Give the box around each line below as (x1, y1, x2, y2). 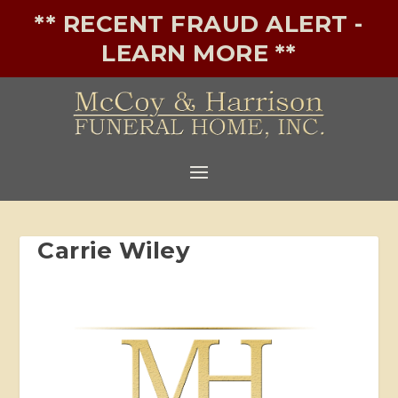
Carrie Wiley (37, 235, 191, 265)
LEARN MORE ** (101, 39, 297, 68)
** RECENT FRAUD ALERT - (35, 10, 363, 38)
